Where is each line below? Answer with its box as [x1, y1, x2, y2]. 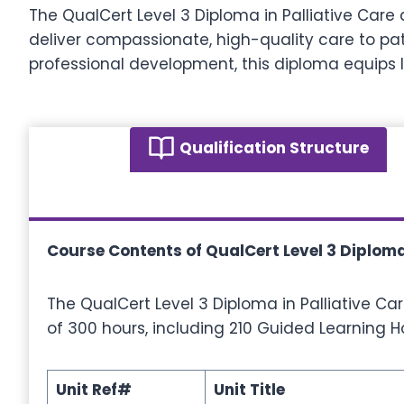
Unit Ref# [55, 379, 132, 400]
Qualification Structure [179, 136, 369, 159]
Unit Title [213, 379, 285, 400]
